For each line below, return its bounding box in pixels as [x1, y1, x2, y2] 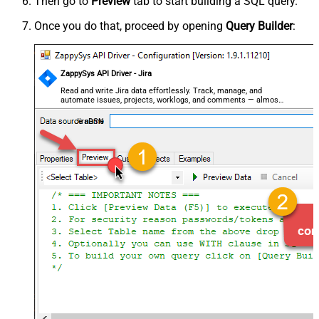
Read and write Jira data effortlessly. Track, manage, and [61, 86, 263, 96]
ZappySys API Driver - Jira [61, 68, 152, 78]
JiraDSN [74, 116, 104, 126]
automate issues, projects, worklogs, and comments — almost [61, 95, 282, 105]
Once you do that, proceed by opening [34, 19, 226, 33]
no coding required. [61, 105, 129, 115]
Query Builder [226, 19, 293, 33]
